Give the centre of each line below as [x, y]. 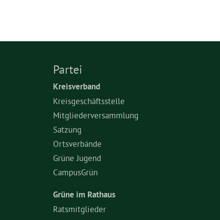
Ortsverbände [77, 144]
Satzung [67, 129]
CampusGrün [75, 172]
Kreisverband [77, 86]
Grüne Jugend [77, 158]
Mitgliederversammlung [96, 115]
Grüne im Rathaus [84, 194]
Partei [68, 69]
